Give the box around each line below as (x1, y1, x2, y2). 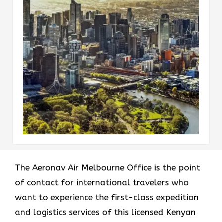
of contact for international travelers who (15, 177, 189, 187)
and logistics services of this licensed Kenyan (15, 207, 196, 217)
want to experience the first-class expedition (15, 192, 199, 202)
